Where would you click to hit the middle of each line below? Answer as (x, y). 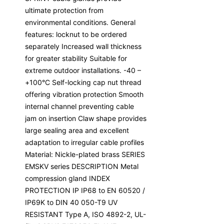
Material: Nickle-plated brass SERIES (85, 154)
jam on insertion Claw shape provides (86, 118)
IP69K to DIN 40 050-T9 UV (71, 202)
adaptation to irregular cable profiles (84, 142)
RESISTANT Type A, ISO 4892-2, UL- (85, 214)
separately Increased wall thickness (83, 46)
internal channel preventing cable (79, 106)
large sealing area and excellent (77, 130)
